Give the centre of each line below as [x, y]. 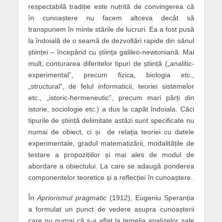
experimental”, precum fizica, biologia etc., [111, 75]
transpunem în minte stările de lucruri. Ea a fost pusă [111, 29]
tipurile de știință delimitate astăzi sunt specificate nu [111, 121]
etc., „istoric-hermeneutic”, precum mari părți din [111, 98]
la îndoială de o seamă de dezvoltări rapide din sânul [111, 41]
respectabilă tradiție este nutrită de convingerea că [111, 7]
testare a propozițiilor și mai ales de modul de [111, 155]
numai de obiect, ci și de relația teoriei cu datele [111, 132]
